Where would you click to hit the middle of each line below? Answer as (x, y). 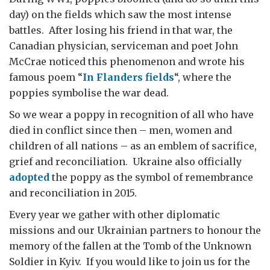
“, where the (203, 77)
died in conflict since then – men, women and (121, 130)
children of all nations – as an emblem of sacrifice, (133, 146)
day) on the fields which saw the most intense (120, 14)
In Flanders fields (128, 77)
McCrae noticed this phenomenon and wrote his (127, 61)
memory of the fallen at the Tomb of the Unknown (130, 246)
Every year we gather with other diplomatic (115, 215)
